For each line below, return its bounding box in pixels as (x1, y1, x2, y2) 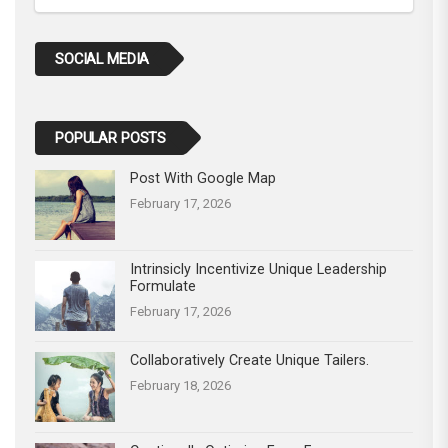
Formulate (130, 277, 196, 294)
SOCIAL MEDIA (55, 49, 150, 68)
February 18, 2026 (130, 377, 231, 393)
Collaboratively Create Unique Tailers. (130, 351, 369, 368)
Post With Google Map (130, 169, 276, 186)
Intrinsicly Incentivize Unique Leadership (130, 260, 387, 277)
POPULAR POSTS (55, 128, 167, 147)
